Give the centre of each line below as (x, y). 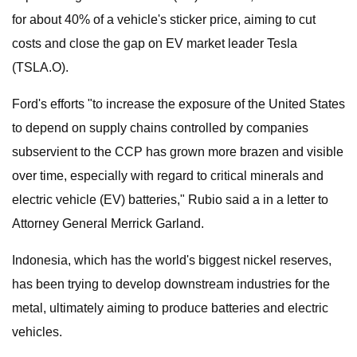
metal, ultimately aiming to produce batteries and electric (170, 308)
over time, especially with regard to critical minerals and (168, 176)
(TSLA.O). (40, 67)
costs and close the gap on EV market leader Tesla (155, 43)
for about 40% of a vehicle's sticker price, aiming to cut (164, 20)
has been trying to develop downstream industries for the (171, 284)
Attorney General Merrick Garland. (108, 224)
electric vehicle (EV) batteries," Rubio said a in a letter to (170, 200)
